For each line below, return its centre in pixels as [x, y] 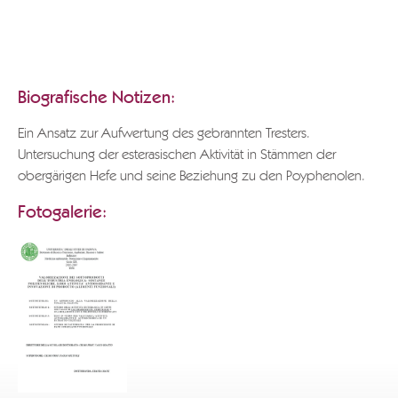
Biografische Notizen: [96, 98]
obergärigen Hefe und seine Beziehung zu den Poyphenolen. [191, 177]
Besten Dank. [71, 20]
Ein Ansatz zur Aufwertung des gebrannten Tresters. [164, 134]
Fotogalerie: [62, 212]
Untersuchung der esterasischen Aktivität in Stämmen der [177, 155]
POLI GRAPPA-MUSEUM [101, 62]
